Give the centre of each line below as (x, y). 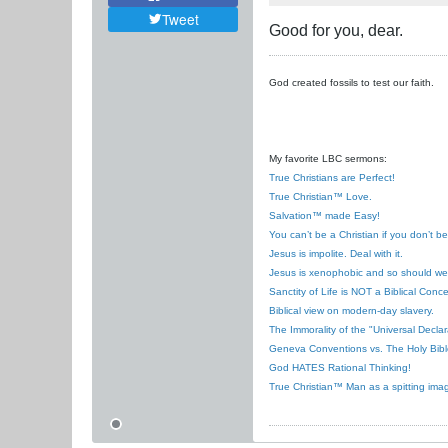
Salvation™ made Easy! (324, 216)
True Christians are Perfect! (332, 178)
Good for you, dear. (336, 30)
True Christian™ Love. (320, 197)
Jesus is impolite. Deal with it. (336, 254)
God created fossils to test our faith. (351, 83)
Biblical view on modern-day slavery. (351, 311)
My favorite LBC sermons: (328, 159)
